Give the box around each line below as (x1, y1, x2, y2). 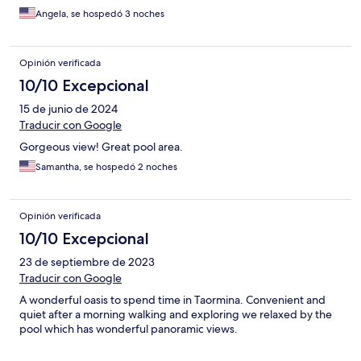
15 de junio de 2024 (19, 101, 118, 116)
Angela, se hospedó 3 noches (35, 6, 164, 20)
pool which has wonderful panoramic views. (19, 321, 238, 336)
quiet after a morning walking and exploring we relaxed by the (19, 306, 332, 322)
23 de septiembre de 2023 (19, 254, 155, 269)
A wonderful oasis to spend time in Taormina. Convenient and (19, 292, 326, 307)
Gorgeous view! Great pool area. (19, 139, 183, 154)
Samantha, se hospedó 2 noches (35, 160, 177, 173)
